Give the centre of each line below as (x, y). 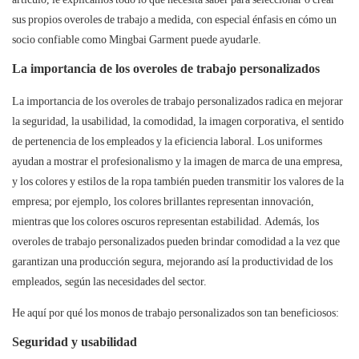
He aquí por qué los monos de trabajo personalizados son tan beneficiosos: (175, 313)
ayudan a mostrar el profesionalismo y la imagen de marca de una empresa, (177, 161)
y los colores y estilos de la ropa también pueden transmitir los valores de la (178, 182)
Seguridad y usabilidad (75, 342)
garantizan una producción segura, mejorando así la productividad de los (172, 262)
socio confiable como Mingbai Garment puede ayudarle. (137, 40)
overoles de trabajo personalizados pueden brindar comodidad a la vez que (176, 242)
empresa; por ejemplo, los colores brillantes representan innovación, (163, 202)
